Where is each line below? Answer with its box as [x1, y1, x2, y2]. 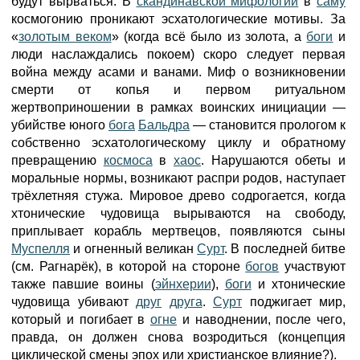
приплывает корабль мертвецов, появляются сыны [11, 224, 346, 238]
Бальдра [138, 118, 190, 132]
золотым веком [18, 30, 112, 43]
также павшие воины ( [11, 277, 155, 291]
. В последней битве [224, 242, 346, 256]
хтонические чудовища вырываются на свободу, [11, 207, 346, 220]
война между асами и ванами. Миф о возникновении [11, 65, 346, 79]
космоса [103, 153, 153, 167]
